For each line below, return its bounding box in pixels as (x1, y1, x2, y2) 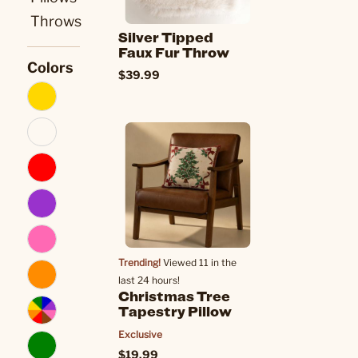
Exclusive (118, 328, 162, 340)
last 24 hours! (118, 274, 180, 286)
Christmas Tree (118, 286, 230, 305)
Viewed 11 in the (161, 257, 237, 268)
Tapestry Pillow (118, 301, 232, 320)
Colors (27, 59, 74, 76)
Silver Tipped (118, 27, 213, 46)
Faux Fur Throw (118, 42, 229, 62)
